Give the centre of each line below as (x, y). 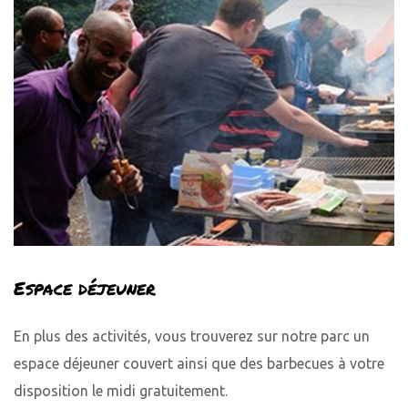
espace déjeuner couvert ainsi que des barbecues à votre (199, 363)
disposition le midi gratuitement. (121, 390)
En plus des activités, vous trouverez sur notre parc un (192, 336)
